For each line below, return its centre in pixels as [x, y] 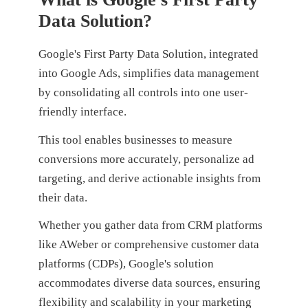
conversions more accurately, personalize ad [146, 159]
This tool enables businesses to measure [135, 140]
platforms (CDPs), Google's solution [126, 264]
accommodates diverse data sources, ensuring [149, 283]
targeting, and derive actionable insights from [149, 178]
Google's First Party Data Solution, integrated [148, 54]
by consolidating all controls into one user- [143, 92]
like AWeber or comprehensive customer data [148, 245]
